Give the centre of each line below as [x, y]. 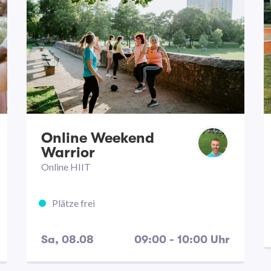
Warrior [68, 152]
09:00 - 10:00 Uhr [182, 240]
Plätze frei [73, 203]
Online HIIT [66, 167]
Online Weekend [98, 138]
